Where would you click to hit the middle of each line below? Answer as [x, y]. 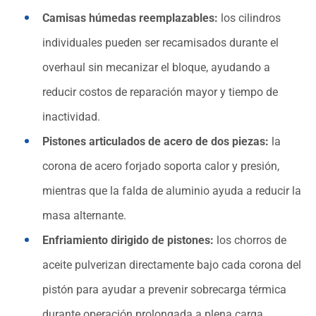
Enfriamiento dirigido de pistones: [128, 241]
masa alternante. [84, 216]
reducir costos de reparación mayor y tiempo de [160, 92]
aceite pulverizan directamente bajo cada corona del [172, 265]
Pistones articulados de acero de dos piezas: [156, 142]
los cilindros [249, 18]
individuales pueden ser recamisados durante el [160, 43]
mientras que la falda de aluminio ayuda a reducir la [172, 191]
